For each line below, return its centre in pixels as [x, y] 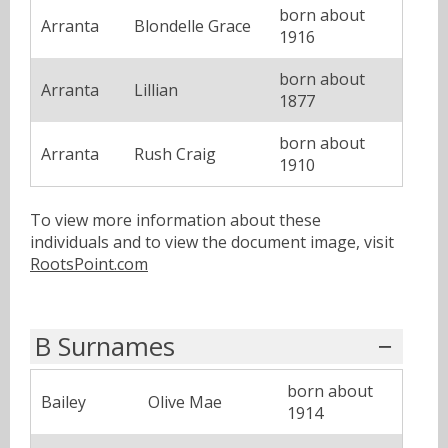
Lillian [156, 89]
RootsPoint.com [89, 263]
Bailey [63, 401]
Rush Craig [175, 153]
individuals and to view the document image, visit [212, 241]
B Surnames [105, 346]
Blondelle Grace [192, 25]
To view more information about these [175, 219]
